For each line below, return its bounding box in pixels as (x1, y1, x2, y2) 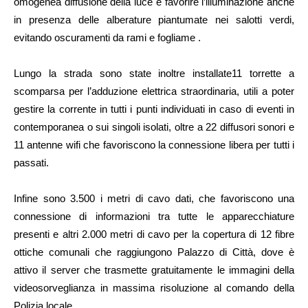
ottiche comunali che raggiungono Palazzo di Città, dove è (14, 246, 294, 258)
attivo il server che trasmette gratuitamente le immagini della (14, 264, 294, 276)
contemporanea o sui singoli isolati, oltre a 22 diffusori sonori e (14, 121, 294, 133)
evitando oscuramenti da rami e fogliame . (14, 32, 201, 44)
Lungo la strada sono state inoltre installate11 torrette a (14, 67, 294, 80)
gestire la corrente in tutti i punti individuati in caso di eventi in (14, 103, 294, 115)
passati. (14, 157, 49, 169)
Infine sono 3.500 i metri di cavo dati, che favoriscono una (14, 192, 294, 205)
